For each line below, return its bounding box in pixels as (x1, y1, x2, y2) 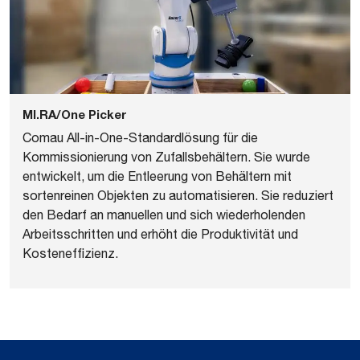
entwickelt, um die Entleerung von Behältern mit (22, 168, 292, 183)
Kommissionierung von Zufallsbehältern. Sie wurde (22, 149, 310, 164)
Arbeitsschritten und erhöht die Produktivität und (22, 226, 298, 241)
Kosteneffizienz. (22, 245, 118, 260)
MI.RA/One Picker (22, 106, 127, 121)
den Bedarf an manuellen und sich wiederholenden (22, 207, 305, 222)
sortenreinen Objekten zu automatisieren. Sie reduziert (22, 187, 333, 202)
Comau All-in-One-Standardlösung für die (22, 129, 258, 145)
